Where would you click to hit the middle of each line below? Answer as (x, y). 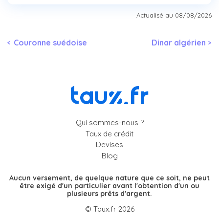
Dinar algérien (178, 43)
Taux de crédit (109, 133)
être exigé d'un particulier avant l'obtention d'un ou (109, 186)
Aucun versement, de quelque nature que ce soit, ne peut (109, 178)
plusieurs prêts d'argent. (109, 193)
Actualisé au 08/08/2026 (174, 15)
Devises (109, 144)
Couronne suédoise (50, 43)
